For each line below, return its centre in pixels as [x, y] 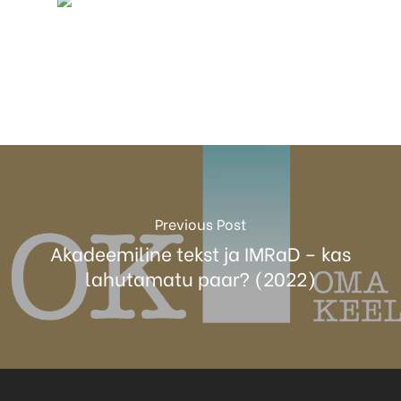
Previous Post [200, 224]
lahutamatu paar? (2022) [200, 278]
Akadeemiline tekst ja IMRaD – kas [200, 253]
